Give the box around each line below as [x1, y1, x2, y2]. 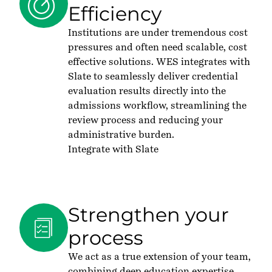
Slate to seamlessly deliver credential [68, 70, 238, 82]
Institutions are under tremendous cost [68, 27, 248, 38]
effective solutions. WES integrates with [68, 56, 250, 67]
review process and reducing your [68, 114, 223, 126]
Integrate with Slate [68, 143, 158, 155]
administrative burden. [68, 129, 174, 140]
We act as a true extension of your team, [68, 251, 251, 262]
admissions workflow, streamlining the [68, 100, 246, 111]
